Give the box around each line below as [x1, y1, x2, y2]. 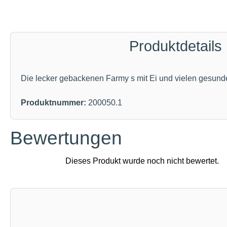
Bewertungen [10, 128, 122, 148]
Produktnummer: [21, 98, 88, 107]
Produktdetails [129, 38, 222, 54]
